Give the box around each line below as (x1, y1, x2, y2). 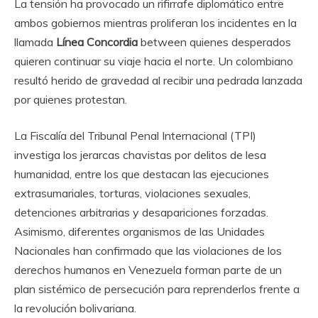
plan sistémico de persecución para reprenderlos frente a (14, 281, 300, 296)
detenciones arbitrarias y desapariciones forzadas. (14, 204, 268, 219)
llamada (14, 34, 56, 49)
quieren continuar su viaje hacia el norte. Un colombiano (14, 53, 293, 68)
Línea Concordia (56, 34, 138, 49)
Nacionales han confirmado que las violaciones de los (14, 243, 282, 258)
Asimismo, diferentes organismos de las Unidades (14, 224, 265, 238)
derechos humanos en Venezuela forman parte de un (14, 262, 282, 277)
